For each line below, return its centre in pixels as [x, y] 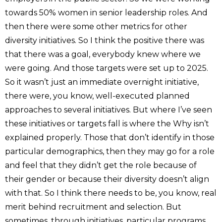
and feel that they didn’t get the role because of [101, 165]
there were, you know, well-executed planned [97, 96]
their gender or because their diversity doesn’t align [107, 179]
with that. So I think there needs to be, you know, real [111, 193]
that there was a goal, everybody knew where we [103, 54]
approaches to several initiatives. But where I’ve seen [109, 110]
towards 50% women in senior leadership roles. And [106, 12]
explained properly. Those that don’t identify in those [110, 137]
